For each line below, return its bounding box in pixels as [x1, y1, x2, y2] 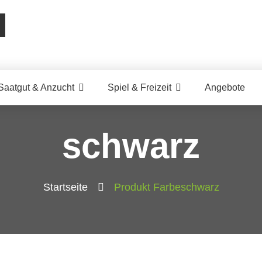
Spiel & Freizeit [108, 82, 171, 92]
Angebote [205, 82, 245, 92]
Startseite [43, 181, 88, 193]
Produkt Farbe [113, 181, 181, 193]
